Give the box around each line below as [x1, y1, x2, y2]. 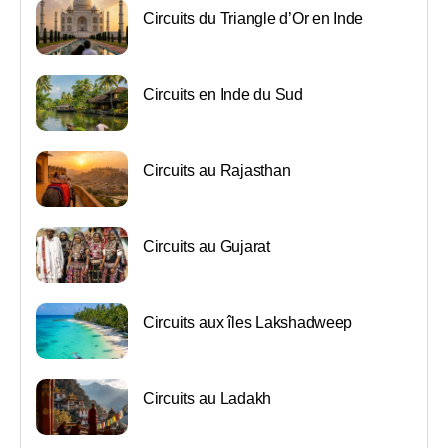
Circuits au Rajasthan [143, 162, 291, 179]
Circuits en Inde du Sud [143, 86, 303, 103]
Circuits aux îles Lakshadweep [143, 314, 353, 331]
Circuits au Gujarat [143, 238, 270, 255]
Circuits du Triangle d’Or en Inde [143, 10, 364, 27]
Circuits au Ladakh [143, 390, 272, 407]
